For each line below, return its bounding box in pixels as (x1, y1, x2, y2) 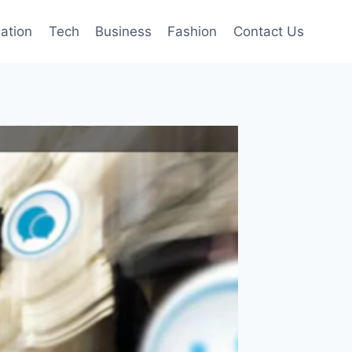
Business (95, 23, 152, 39)
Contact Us (233, 23, 304, 39)
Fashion (167, 23, 218, 39)
